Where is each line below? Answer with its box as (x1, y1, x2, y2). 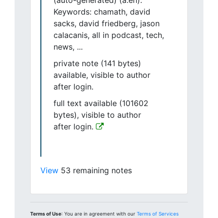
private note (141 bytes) (54, 58, 141, 68)
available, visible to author (54, 70, 150, 80)
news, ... (54, 42, 83, 52)
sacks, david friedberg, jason (54, 18, 160, 28)
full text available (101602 (54, 98, 148, 108)
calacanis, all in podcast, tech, (54, 30, 164, 40)
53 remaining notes (58, 165, 132, 175)
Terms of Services (137, 211, 179, 217)
